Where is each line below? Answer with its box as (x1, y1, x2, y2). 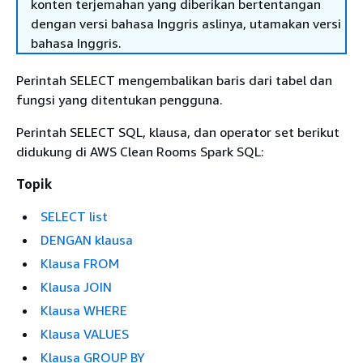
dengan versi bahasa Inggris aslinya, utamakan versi (31, 15, 341, 32)
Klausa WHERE (41, 302, 127, 318)
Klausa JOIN (41, 279, 112, 295)
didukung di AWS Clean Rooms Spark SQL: (16, 143, 264, 160)
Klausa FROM (41, 255, 119, 271)
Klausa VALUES (41, 326, 129, 342)
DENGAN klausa (41, 232, 133, 248)
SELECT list (41, 208, 108, 224)
